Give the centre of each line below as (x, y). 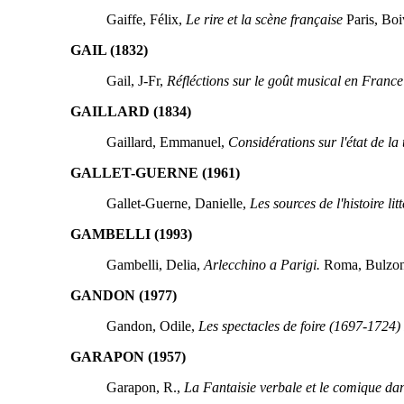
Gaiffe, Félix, (146, 19)
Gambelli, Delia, (155, 264)
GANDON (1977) (123, 295)
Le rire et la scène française (264, 19)
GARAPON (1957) (128, 356)
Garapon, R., (145, 387)
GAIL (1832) (109, 50)
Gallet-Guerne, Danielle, (178, 203)
